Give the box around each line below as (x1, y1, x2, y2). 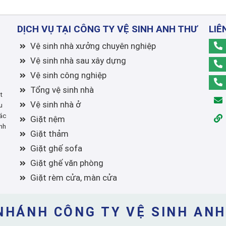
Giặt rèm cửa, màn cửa (30, 173, 117, 183)
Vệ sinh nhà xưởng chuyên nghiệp (30, 41, 156, 51)
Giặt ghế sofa (30, 143, 82, 154)
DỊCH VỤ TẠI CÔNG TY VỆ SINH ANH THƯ (17, 23, 198, 35)
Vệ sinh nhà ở (30, 99, 81, 110)
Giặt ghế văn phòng (30, 158, 103, 168)
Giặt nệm (30, 114, 65, 125)
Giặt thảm (30, 129, 69, 139)
